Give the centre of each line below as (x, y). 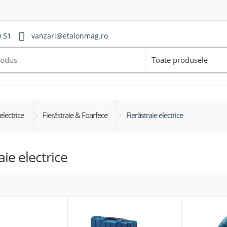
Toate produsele (179, 60)
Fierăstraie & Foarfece (75, 115)
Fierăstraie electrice (154, 115)
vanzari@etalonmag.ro (70, 36)
